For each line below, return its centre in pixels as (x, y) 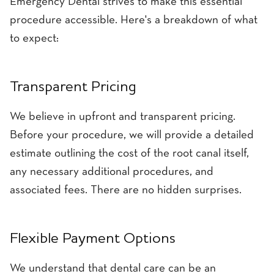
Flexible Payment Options (93, 239)
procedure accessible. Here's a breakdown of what (134, 20)
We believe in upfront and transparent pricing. (123, 117)
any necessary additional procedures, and (112, 172)
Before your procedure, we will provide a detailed (132, 136)
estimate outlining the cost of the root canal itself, (129, 154)
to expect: (34, 39)
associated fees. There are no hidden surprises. (126, 191)
